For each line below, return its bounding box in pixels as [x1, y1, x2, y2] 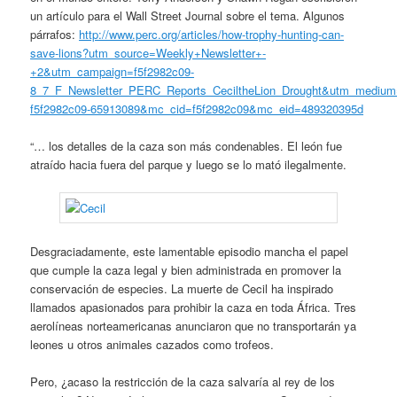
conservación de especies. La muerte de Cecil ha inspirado [30, 280, 334, 298]
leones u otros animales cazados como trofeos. [30, 336, 275, 354]
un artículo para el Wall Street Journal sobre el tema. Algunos [30, 6, 346, 24]
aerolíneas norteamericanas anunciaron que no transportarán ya [30, 317, 357, 335]
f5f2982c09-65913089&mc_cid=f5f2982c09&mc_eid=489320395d [30, 99, 364, 117]
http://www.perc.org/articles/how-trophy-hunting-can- [79, 25, 345, 43]
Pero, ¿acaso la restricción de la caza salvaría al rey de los [30, 373, 336, 391]
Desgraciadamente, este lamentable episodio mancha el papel [30, 243, 349, 261]
